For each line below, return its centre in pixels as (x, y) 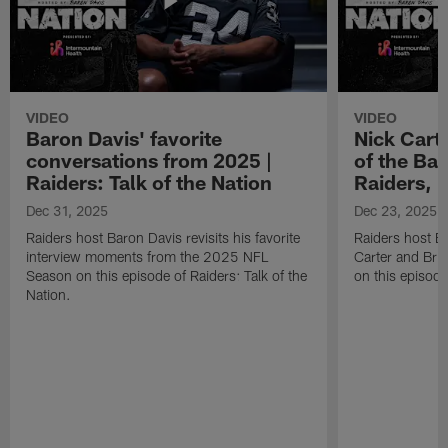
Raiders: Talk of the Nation (149, 182)
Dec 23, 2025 (395, 211)
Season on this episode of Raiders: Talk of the (167, 276)
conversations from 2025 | (149, 160)
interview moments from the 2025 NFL (147, 257)
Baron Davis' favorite (124, 138)
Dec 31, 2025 (67, 211)
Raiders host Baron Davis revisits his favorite (163, 238)
